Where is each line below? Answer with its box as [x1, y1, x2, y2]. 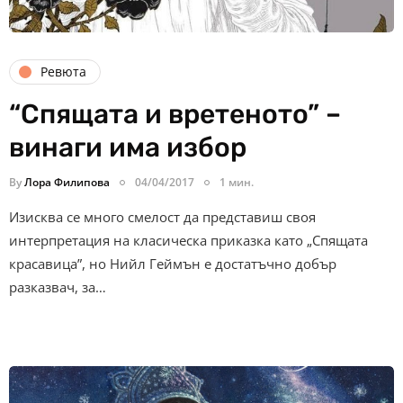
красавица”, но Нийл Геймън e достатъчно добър [9, 254, 336, 273]
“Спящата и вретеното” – [9, 97, 341, 130]
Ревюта [40, 63, 86, 81]
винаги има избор [9, 130, 246, 164]
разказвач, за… [9, 277, 106, 296]
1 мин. [219, 174, 254, 190]
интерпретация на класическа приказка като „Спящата [9, 230, 368, 249]
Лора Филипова [24, 174, 110, 190]
